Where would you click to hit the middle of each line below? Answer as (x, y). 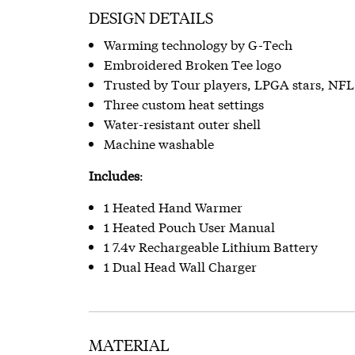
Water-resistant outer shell (182, 124)
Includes (114, 175)
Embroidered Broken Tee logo (192, 64)
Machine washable (158, 143)
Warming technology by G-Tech (198, 44)
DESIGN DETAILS (151, 19)
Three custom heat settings (183, 104)
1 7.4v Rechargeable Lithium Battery (210, 246)
